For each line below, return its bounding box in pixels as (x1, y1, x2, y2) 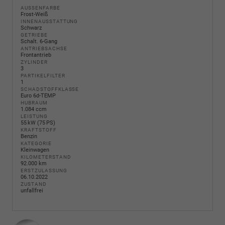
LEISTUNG (21, 114, 48, 120)
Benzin (21, 133, 37, 140)
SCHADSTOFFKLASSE (21, 86, 79, 92)
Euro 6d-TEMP (21, 92, 56, 99)
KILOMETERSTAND (21, 154, 71, 160)
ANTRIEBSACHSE (21, 46, 67, 52)
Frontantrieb (21, 52, 51, 59)
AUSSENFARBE (21, 5, 57, 11)
